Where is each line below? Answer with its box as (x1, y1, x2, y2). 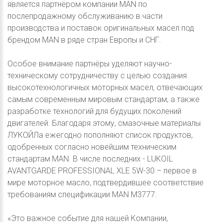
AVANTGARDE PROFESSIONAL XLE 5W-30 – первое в (7, 166, 197, 175)
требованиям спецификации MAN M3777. (7, 189, 157, 199)
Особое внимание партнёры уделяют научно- (7, 58, 172, 68)
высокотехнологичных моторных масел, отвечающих (7, 82, 203, 92)
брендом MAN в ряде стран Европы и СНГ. (7, 35, 161, 45)
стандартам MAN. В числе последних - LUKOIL (7, 154, 173, 164)
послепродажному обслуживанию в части (7, 11, 163, 21)
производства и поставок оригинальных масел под (7, 23, 194, 33)
